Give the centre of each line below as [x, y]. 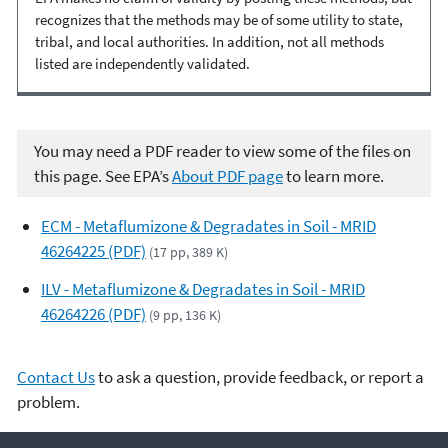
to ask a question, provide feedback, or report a [259, 377]
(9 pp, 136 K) [185, 314]
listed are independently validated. [142, 63]
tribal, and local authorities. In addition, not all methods [209, 41]
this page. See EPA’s [103, 175]
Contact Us [56, 377]
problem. [48, 402]
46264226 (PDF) [93, 313]
